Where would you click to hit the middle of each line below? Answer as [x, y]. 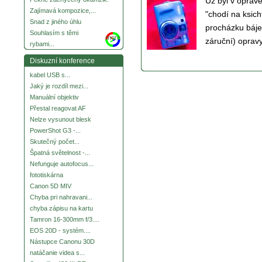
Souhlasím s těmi [54, 33]
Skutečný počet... [55, 142]
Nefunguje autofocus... [62, 164]
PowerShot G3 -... [55, 131]
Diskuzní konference [62, 61]
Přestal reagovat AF [58, 108]
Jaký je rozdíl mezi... [59, 86]
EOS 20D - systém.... [60, 231]
